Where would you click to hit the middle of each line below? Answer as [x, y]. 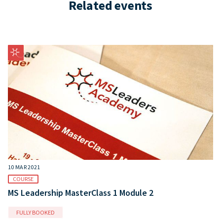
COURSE [23, 179]
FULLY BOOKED [36, 213]
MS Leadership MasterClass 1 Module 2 [81, 193]
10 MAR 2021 [24, 167]
